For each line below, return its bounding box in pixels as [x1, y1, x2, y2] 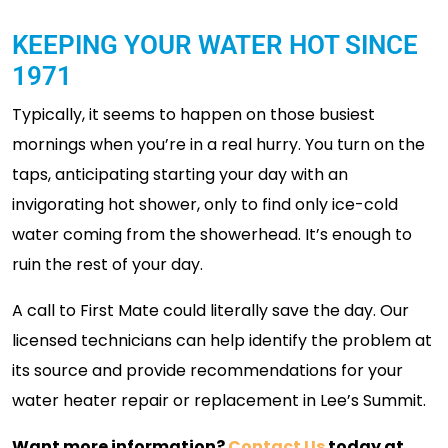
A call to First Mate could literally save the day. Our [12, 298, 409, 322]
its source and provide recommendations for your [12, 358, 403, 382]
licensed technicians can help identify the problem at [12, 328, 432, 352]
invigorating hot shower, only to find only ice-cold [12, 192, 398, 216]
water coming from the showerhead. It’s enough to [12, 222, 412, 246]
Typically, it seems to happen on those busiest [12, 102, 375, 126]
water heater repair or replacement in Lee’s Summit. [12, 388, 426, 412]
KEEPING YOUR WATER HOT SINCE [12, 29, 418, 60]
